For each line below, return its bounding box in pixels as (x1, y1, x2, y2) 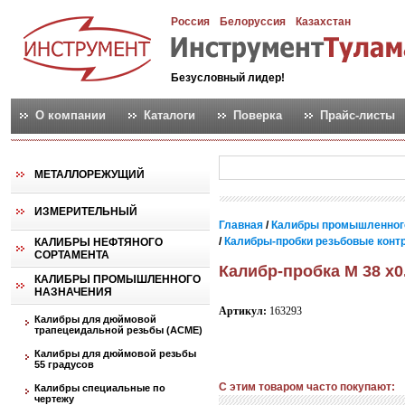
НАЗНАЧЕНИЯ (34, 286, 112, 298)
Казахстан (296, 15, 351, 28)
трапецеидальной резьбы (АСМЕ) (34, 325, 202, 335)
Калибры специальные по (34, 382, 165, 393)
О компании (35, 108, 106, 122)
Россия (171, 15, 210, 28)
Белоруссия (220, 15, 286, 28)
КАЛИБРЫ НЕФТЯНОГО (34, 236, 163, 249)
